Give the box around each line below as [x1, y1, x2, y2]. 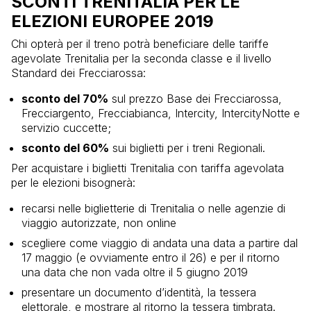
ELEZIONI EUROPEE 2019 [11, 11, 214, 32]
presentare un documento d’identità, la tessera [22, 285, 256, 300]
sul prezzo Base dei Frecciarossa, [108, 92, 282, 106]
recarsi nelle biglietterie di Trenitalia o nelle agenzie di [22, 201, 285, 216]
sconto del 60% [22, 141, 109, 155]
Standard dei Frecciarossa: [11, 66, 146, 81]
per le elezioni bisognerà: [11, 176, 135, 190]
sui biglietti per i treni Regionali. [109, 141, 265, 155]
